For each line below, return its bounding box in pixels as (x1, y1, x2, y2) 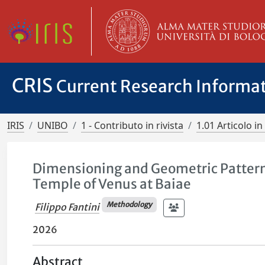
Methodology (106, 199, 152, 209)
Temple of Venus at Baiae (33, 176, 192, 192)
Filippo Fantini (35, 201, 100, 213)
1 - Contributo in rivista (81, 119, 183, 132)
